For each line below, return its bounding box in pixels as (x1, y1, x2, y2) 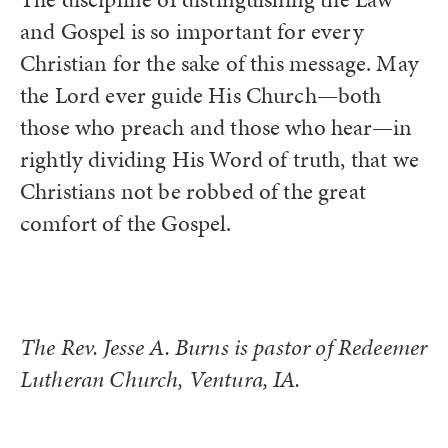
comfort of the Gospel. (20, 208, 232, 240)
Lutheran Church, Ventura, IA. (20, 364, 301, 396)
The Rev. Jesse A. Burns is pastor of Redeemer (20, 332, 428, 364)
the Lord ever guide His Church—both (20, 80, 382, 112)
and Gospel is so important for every (20, 16, 364, 48)
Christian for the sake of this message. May (20, 48, 419, 80)
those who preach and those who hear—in (20, 112, 413, 144)
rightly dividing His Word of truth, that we (20, 144, 419, 176)
